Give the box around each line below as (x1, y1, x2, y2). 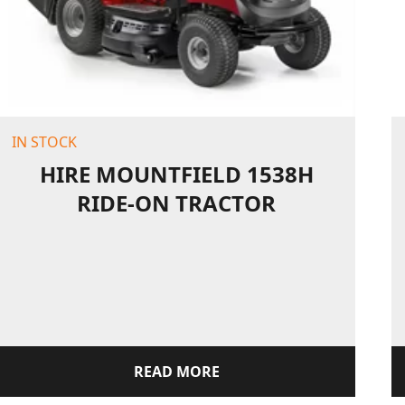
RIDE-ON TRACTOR (77, 188, 277, 219)
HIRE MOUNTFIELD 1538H (39, 159, 314, 190)
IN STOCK (12, 132, 78, 153)
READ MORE (133, 362, 220, 382)
